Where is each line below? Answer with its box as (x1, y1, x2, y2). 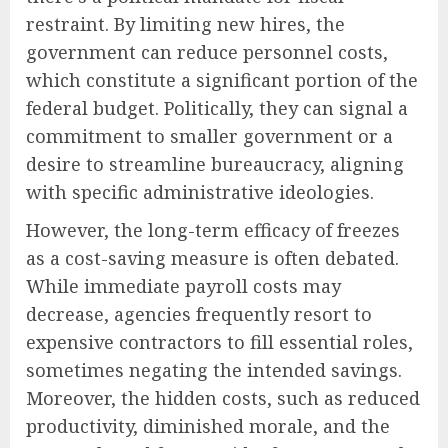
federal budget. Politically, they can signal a (26, 95, 408, 120)
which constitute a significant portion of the (26, 67, 418, 92)
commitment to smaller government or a (26, 123, 393, 148)
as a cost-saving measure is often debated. (26, 245, 399, 270)
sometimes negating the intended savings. (26, 357, 402, 382)
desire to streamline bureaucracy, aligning (26, 151, 404, 176)
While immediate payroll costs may (26, 273, 341, 298)
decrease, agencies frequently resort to (26, 301, 372, 326)
